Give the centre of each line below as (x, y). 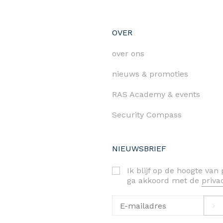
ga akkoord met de (164, 181)
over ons (128, 54)
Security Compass (147, 115)
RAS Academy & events (156, 95)
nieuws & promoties (150, 74)
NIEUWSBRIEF (139, 149)
